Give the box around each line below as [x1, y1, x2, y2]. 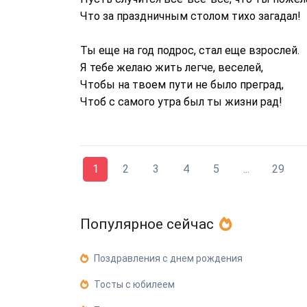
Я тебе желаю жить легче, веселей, [80, 61, 263, 74]
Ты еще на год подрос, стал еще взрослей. [80, 44, 299, 57]
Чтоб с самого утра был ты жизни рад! [80, 95, 282, 108]
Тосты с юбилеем [94, 279, 175, 290]
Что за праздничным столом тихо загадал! [80, 10, 301, 23]
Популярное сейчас [80, 216, 214, 232]
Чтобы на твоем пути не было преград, [80, 78, 284, 91]
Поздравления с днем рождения [94, 253, 243, 264]
